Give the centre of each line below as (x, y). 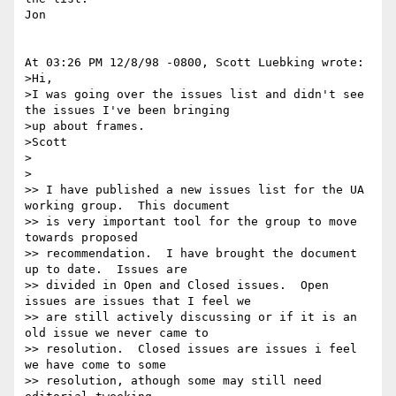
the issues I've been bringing (127, 110)
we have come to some (95, 365)
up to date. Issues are (106, 270)
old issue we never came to (117, 333)
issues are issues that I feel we (138, 301)
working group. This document (127, 206)
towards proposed (81, 238)
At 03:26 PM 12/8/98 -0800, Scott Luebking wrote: (194, 63)
